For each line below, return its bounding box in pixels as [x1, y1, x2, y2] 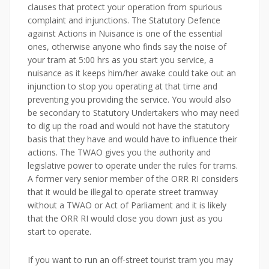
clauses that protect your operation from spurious [28, 1, 222, 13]
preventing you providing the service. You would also [28, 94, 231, 105]
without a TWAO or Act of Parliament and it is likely [28, 199, 226, 211]
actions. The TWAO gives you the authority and [28, 147, 211, 158]
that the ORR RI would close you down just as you [28, 213, 223, 224]
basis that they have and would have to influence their [28, 133, 237, 145]
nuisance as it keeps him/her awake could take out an [28, 67, 236, 79]
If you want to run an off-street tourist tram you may [28, 254, 233, 265]
